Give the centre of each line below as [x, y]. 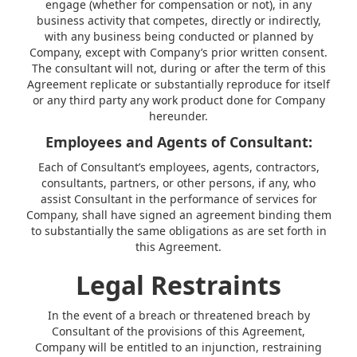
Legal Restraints [178, 285]
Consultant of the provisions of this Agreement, [178, 331]
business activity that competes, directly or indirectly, [178, 20]
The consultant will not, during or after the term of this [178, 68]
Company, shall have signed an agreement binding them [178, 215]
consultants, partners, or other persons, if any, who [178, 183]
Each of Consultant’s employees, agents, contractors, [178, 167]
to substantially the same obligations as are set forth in [178, 231]
